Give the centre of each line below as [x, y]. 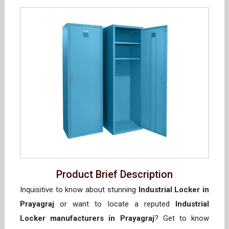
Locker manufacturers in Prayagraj [87, 219]
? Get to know [181, 219]
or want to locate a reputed [115, 204]
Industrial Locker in [174, 190]
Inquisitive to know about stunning [79, 190]
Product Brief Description [114, 175]
